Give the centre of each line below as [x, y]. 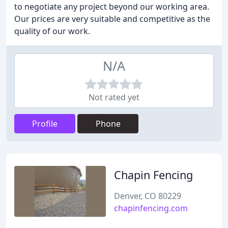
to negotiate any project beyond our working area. [112, 7]
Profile [45, 124]
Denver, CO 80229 [148, 196]
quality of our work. [52, 31]
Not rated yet [114, 97]
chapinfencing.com [151, 208]
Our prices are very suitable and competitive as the [112, 19]
